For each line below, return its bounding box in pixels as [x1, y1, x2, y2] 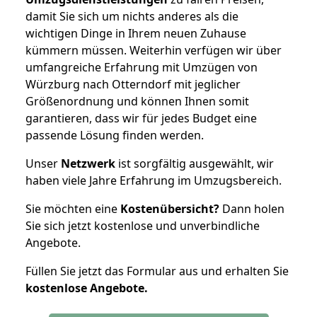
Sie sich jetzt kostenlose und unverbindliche [25, 217, 260, 234]
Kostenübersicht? [120, 200, 219, 217]
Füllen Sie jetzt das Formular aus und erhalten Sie [25, 263, 289, 279]
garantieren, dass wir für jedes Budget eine [25, 110, 257, 126]
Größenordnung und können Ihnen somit [25, 93, 249, 109]
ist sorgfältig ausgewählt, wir [115, 155, 274, 171]
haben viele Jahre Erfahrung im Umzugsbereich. [25, 172, 282, 188]
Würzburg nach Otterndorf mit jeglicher [25, 76, 241, 92]
